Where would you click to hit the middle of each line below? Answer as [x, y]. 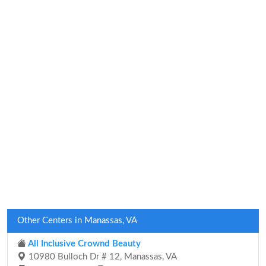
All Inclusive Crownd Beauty [83, 244]
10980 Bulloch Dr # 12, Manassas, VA [102, 257]
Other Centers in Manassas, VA [77, 221]
